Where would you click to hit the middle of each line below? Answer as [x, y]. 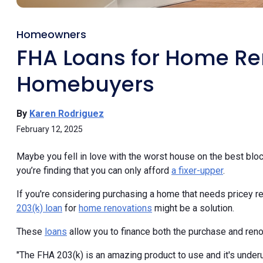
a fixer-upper [197, 170]
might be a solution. [193, 208]
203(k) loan [39, 208]
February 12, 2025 [50, 129]
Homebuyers [85, 84]
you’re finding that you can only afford [94, 170]
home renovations [115, 208]
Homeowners [51, 34]
